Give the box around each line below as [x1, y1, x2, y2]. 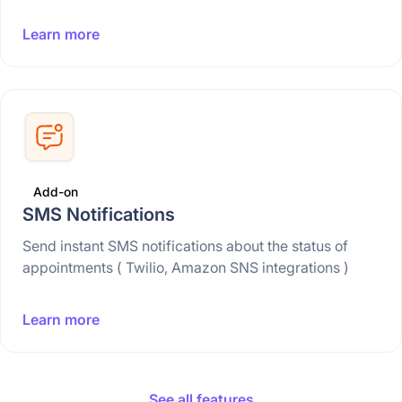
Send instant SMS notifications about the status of [22, 237, 348, 256]
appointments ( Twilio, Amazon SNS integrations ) [22, 258, 349, 277]
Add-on [33, 184, 78, 200]
